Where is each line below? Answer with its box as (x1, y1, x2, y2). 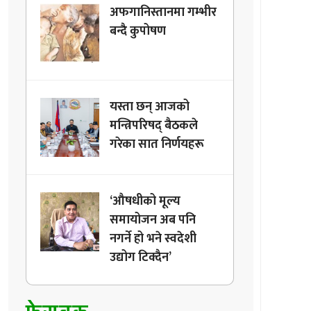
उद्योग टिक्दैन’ (110, 246, 172, 268)
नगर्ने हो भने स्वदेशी (110, 228, 197, 249)
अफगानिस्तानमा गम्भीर (110, 1, 217, 23)
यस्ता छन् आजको (110, 96, 190, 117)
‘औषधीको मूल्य (110, 190, 181, 212)
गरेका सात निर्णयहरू (110, 133, 205, 155)
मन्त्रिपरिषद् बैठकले (110, 115, 199, 136)
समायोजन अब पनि (110, 209, 196, 230)
